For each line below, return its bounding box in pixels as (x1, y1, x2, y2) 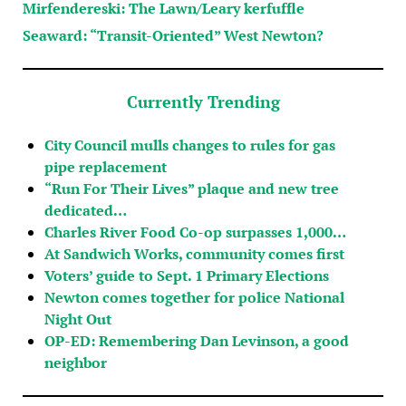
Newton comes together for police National (43, 286, 344, 307)
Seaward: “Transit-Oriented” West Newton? (22, 24, 324, 45)
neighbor (43, 352, 107, 372)
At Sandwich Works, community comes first (43, 243, 344, 264)
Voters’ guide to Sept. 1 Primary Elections (43, 265, 329, 285)
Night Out (43, 308, 111, 329)
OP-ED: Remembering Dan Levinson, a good (43, 330, 349, 351)
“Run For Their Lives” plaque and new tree (43, 178, 339, 198)
